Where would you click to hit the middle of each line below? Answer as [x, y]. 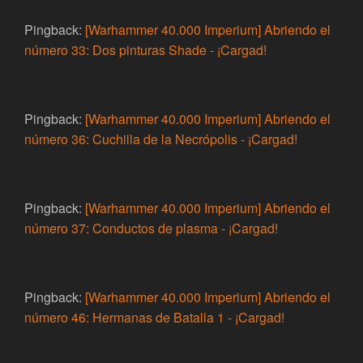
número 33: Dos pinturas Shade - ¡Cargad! [145, 50]
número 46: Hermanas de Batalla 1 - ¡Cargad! [154, 318]
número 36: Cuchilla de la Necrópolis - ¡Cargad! [161, 139]
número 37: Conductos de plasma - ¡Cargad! [151, 228]
